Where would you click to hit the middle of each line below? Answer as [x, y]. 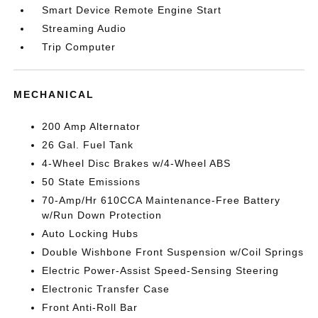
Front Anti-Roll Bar [90, 308]
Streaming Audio [84, 29]
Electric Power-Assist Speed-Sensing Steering [161, 271]
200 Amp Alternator [92, 127]
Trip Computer [79, 47]
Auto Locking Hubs [91, 234]
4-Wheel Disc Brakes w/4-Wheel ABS [137, 164]
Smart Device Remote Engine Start [132, 10]
